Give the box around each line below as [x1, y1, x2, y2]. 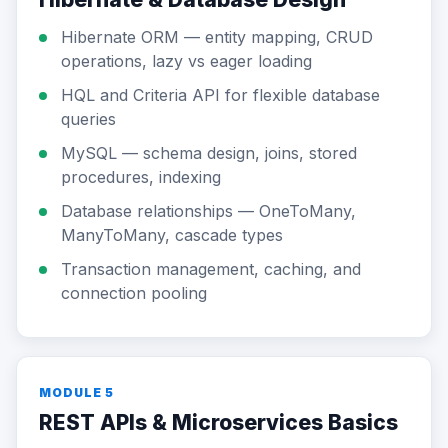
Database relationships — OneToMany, [61, 201, 356, 221]
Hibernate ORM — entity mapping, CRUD [61, 27, 373, 47]
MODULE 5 [39, 385, 114, 400]
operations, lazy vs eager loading [61, 51, 312, 71]
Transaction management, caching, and [61, 259, 361, 279]
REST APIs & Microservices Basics [39, 410, 398, 435]
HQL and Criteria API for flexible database [61, 85, 380, 105]
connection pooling [61, 283, 207, 303]
